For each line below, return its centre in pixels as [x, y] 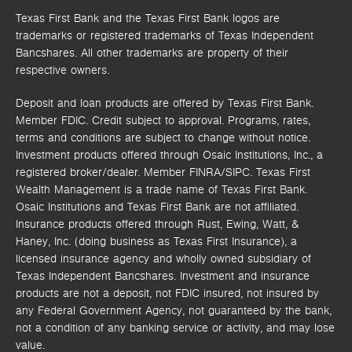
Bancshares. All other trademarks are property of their [152, 53]
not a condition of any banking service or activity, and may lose [175, 328]
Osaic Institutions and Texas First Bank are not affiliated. [157, 207]
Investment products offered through [109, 155]
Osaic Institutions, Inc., [258, 155]
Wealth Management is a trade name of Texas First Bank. [161, 189]
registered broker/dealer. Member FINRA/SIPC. [136, 172]
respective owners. [62, 70]
